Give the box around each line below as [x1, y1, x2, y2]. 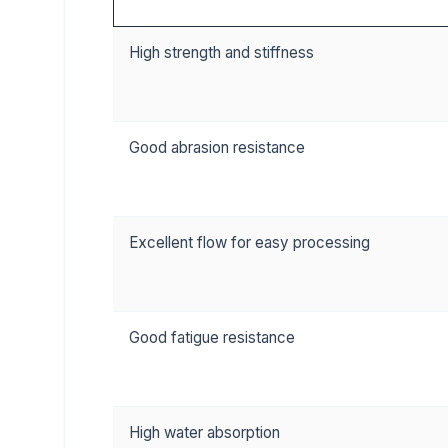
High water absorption [129, 423, 280, 442]
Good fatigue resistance [129, 328, 295, 347]
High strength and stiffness [129, 43, 314, 62]
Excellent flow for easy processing [129, 233, 370, 252]
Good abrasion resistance [129, 138, 305, 157]
